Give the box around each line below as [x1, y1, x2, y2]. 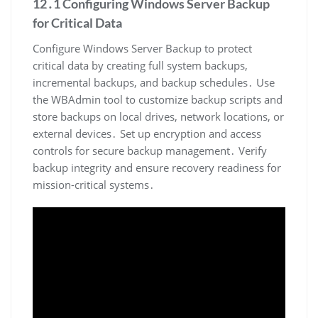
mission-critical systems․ [33, 177, 155, 192]
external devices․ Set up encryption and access [33, 126, 261, 141]
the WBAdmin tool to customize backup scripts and [33, 92, 283, 107]
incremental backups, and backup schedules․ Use [33, 75, 275, 90]
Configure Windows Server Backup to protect [33, 41, 252, 56]
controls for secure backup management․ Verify [33, 143, 267, 158]
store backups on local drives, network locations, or [33, 109, 284, 124]
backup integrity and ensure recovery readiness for [33, 160, 281, 175]
